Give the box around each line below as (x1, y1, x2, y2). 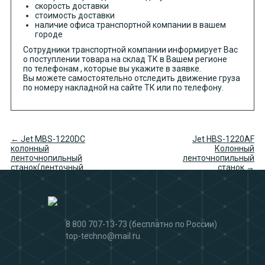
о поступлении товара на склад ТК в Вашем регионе (22, 54, 227, 64)
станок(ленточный (10, 163, 83, 173)
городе (34, 30, 63, 40)
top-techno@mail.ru (66, 231, 140, 241)
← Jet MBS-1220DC (10, 134, 85, 144)
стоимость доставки (34, 11, 115, 21)
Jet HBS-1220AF (192, 134, 255, 144)
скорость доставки (34, 1, 109, 11)
